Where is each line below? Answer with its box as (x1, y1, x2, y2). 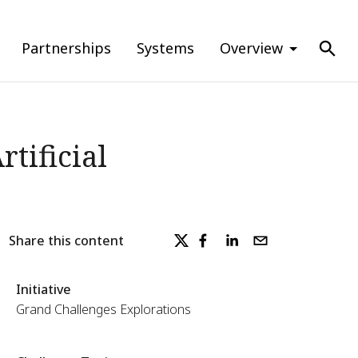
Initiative (15, 280, 71, 298)
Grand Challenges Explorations (15, 300, 191, 318)
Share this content (8, 231, 124, 249)
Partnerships (22, 38, 111, 58)
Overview (220, 38, 283, 58)
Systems (137, 38, 194, 58)
